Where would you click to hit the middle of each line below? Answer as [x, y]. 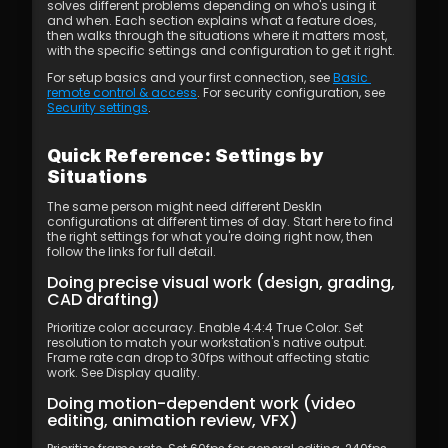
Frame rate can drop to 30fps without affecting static [208, 357]
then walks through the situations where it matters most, [217, 35]
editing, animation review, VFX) [172, 420]
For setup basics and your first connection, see [190, 77]
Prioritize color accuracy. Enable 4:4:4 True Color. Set [205, 327]
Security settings [97, 107]
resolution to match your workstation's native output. [207, 342]
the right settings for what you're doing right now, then [210, 236]
